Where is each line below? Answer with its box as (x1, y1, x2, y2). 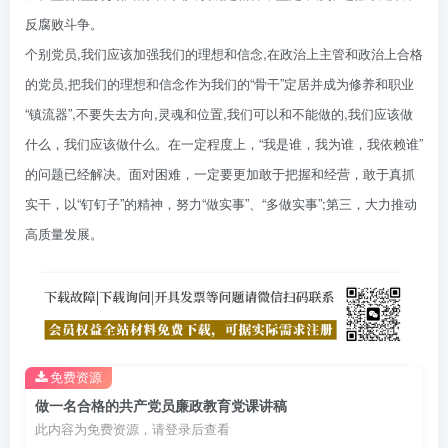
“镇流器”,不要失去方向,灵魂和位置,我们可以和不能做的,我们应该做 (25, 103, 413, 123)
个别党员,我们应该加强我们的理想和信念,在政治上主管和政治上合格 (25, 43, 423, 63)
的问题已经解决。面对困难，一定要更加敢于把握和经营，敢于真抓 (25, 163, 415, 183)
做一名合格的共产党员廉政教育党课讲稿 (35, 395, 287, 416)
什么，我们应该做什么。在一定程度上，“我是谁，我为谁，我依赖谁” (25, 133, 423, 153)
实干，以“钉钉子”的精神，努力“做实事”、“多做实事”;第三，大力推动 (25, 193, 417, 213)
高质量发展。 (25, 223, 103, 243)
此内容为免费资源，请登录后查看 (35, 420, 230, 439)
